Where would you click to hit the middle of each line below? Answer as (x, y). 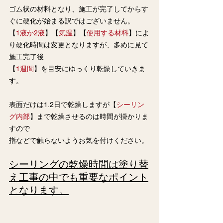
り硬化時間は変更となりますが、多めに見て (79, 45)
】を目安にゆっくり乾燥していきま (90, 69)
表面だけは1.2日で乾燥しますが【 (63, 105)
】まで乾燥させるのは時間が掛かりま (89, 116)
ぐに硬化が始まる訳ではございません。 (72, 21)
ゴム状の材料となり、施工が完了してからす (79, 9)
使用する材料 (108, 33)
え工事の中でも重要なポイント (79, 177)
